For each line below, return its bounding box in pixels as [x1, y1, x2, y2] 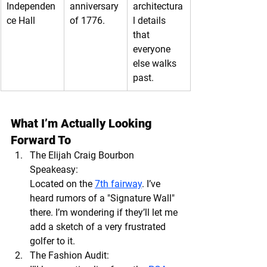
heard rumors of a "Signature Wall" [30, 192, 177, 204]
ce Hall [7, 14, 35, 26]
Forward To [11, 132, 71, 147]
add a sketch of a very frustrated [30, 221, 168, 232]
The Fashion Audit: [30, 249, 109, 261]
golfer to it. [30, 235, 75, 247]
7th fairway [95, 178, 142, 190]
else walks [133, 57, 179, 69]
